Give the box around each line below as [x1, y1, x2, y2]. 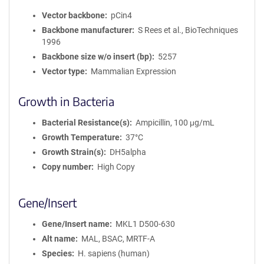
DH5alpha [109, 147, 146, 157]
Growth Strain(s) [42, 147, 104, 157]
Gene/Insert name [42, 219, 110, 229]
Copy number [42, 162, 91, 171]
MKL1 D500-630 [115, 219, 175, 229]
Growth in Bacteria [18, 94, 114, 108]
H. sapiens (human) [77, 249, 150, 258]
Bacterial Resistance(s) [42, 118, 130, 127]
